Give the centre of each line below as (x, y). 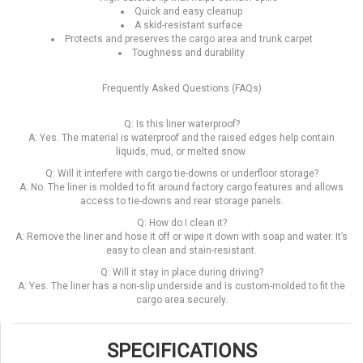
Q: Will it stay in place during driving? (181, 273)
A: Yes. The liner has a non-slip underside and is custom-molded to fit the (181, 286)
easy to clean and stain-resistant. (181, 251)
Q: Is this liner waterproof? (181, 124)
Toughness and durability (188, 53)
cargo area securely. (181, 300)
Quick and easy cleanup (188, 12)
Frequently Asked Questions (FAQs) (181, 89)
